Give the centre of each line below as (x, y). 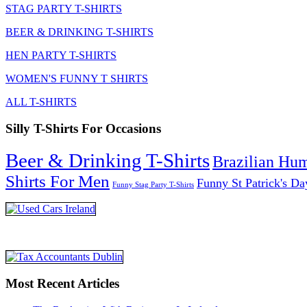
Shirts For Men (58, 181)
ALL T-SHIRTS (41, 102)
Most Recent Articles (62, 284)
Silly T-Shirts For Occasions (83, 128)
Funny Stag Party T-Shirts (153, 184)
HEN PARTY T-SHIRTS (61, 56)
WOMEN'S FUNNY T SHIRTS (77, 79)
